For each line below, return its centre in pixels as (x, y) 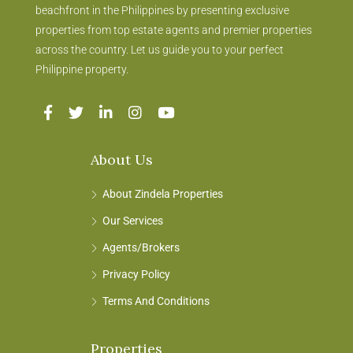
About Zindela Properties (163, 193)
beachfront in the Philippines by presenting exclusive (162, 10)
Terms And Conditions (156, 301)
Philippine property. (82, 69)
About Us (122, 159)
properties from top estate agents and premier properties (174, 30)
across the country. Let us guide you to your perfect (160, 49)
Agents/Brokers (141, 247)
